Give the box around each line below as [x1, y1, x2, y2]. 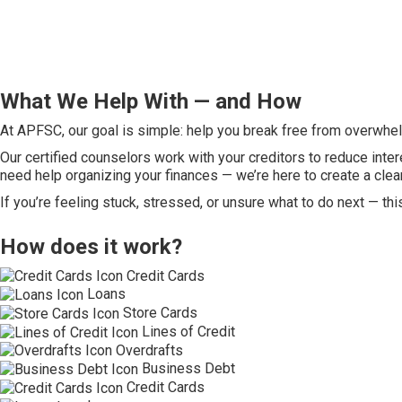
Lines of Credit [142, 322, 235, 340]
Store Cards [123, 304, 197, 322]
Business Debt [142, 360, 235, 378]
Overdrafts [116, 341, 183, 359]
